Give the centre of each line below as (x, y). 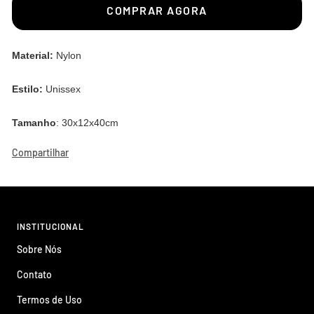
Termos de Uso (49, 299)
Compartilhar (40, 152)
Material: (34, 55)
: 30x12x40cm (87, 122)
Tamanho (34, 122)
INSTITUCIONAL (50, 226)
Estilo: (27, 89)
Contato (34, 274)
